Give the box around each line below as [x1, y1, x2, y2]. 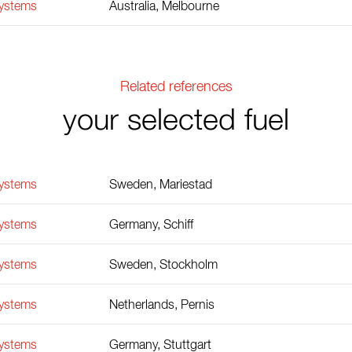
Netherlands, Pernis [109, 299, 214, 312]
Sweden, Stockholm [109, 258, 218, 272]
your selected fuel [63, 106, 289, 137]
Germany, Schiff [109, 218, 193, 232]
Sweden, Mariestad [109, 178, 212, 192]
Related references [119, 79, 233, 94]
